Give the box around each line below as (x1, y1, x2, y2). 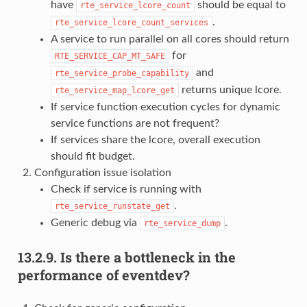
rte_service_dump (143, 218, 221, 228)
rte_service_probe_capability (54, 68, 189, 78)
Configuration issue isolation (34, 167, 171, 178)
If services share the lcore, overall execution (50, 134, 260, 145)
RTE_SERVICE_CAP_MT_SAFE (54, 51, 165, 61)
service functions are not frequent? (50, 117, 219, 129)
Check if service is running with (50, 183, 201, 195)
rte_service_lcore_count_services (54, 17, 208, 27)
